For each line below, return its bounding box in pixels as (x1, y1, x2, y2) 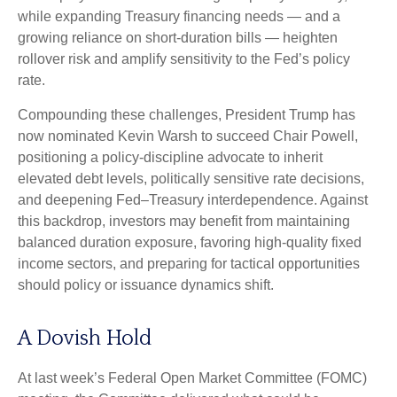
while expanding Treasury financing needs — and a (18, 9, 340, 24)
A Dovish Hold (18, 327, 152, 350)
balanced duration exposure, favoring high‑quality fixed (18, 235, 362, 250)
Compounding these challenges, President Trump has (18, 107, 355, 122)
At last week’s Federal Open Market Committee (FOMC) (18, 370, 367, 385)
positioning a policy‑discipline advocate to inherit (18, 150, 323, 165)
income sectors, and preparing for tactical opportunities (18, 256, 360, 271)
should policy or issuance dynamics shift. (18, 277, 274, 292)
